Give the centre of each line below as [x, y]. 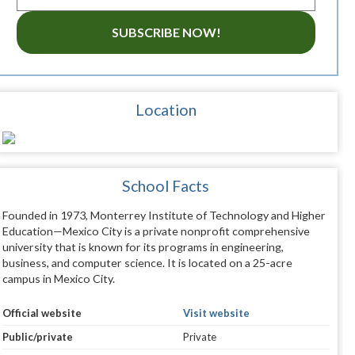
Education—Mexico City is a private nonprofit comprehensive [156, 231]
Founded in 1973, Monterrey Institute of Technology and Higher [164, 216]
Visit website [216, 313]
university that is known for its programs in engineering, [143, 247]
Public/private [37, 337]
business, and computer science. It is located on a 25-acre [147, 263]
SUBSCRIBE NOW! [166, 32]
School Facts [166, 186]
